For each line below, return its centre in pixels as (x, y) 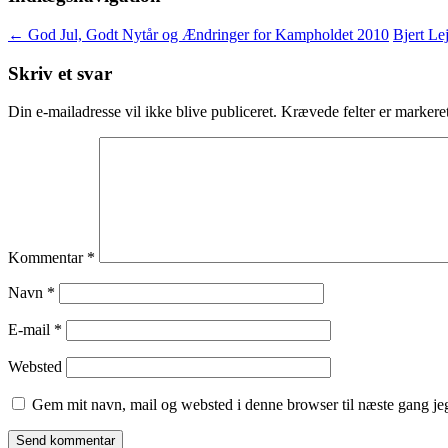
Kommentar (47, 258)
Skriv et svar (60, 73)
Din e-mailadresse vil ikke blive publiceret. (142, 112)
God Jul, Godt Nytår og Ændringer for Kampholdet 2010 (206, 35)
